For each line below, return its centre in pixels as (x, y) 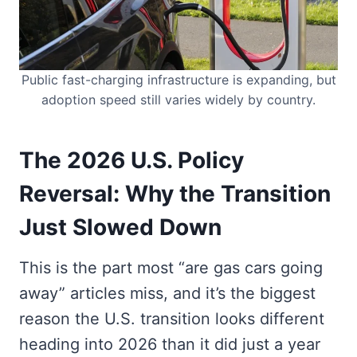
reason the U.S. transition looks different (172, 319)
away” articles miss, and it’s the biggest (167, 294)
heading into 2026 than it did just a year (170, 345)
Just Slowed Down (120, 228)
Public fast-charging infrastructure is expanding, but (178, 80)
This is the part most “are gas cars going (171, 268)
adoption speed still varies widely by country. (178, 100)
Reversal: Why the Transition (175, 194)
